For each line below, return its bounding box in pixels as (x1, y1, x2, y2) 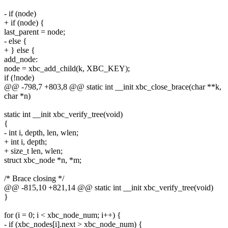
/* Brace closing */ (4, 174, 64, 183)
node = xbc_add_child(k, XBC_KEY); (4, 64, 130, 73)
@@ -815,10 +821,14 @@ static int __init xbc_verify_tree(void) (4, 183, 213, 192)
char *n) (4, 91, 31, 100)
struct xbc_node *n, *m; (4, 155, 81, 164)
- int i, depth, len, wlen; (4, 128, 78, 137)
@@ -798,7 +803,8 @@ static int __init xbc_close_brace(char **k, (4, 82, 221, 91)
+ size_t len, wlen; (4, 146, 63, 155)
